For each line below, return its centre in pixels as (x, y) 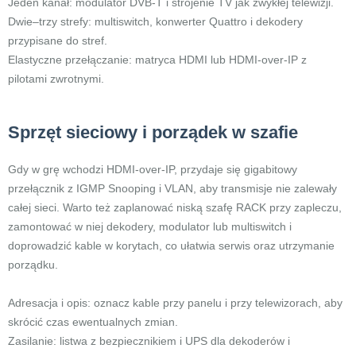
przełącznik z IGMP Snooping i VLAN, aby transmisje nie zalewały (172, 188)
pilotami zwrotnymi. (56, 79)
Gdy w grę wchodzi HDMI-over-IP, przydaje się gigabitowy (153, 169)
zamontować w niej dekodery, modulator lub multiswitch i (150, 226)
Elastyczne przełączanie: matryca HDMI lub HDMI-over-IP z (157, 60)
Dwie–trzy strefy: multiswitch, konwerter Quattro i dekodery (155, 21)
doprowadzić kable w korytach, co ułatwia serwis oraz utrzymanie (171, 246)
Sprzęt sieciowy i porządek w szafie (153, 132)
